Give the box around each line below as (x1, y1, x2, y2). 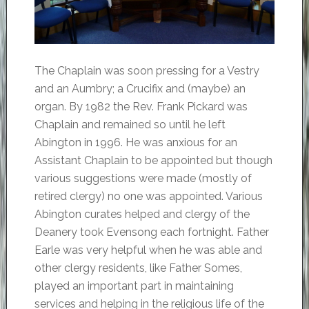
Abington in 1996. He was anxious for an (34, 136, 237, 150)
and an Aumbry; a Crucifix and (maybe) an (34, 82, 246, 96)
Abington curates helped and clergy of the (34, 208, 250, 221)
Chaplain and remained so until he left (34, 118, 226, 132)
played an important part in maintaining (34, 279, 234, 293)
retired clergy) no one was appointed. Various (34, 190, 263, 203)
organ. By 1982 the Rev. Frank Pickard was (34, 100, 248, 114)
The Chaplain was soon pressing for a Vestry (34, 64, 259, 78)
